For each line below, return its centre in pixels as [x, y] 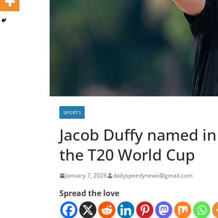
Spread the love [89, 193]
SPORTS [72, 113]
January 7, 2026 [86, 176]
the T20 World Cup [127, 155]
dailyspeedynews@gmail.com [153, 176]
